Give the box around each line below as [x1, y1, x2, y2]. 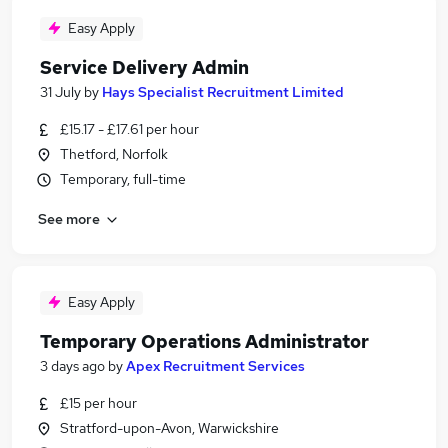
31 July [40, 83, 81, 101]
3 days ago [40, 357, 105, 375]
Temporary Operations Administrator [40, 330, 369, 353]
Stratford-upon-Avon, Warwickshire [60, 419, 279, 437]
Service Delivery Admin [40, 56, 249, 79]
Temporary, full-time [60, 170, 186, 188]
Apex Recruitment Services [126, 357, 305, 375]
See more [38, 209, 100, 228]
